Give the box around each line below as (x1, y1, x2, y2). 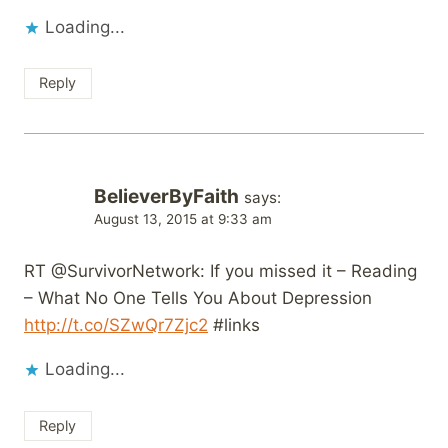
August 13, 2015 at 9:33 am (94, 210, 272, 227)
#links (208, 315, 260, 336)
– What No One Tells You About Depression (24, 288, 372, 309)
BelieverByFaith (94, 184, 239, 208)
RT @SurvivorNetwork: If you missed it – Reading (24, 261, 417, 282)
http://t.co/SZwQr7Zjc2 (24, 315, 208, 336)
